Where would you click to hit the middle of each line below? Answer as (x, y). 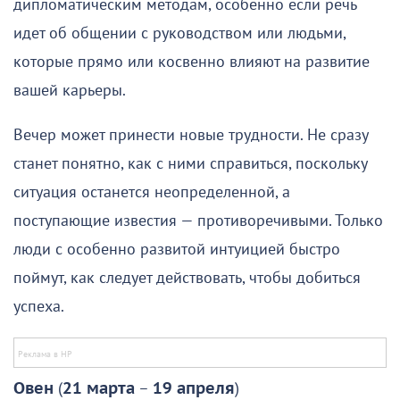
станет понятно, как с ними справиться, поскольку (190, 163)
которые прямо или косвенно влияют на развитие (192, 62)
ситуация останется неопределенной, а (152, 192)
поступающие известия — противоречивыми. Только (198, 221)
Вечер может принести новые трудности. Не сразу (191, 135)
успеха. (39, 306)
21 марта (99, 388)
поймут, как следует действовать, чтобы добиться (187, 278)
